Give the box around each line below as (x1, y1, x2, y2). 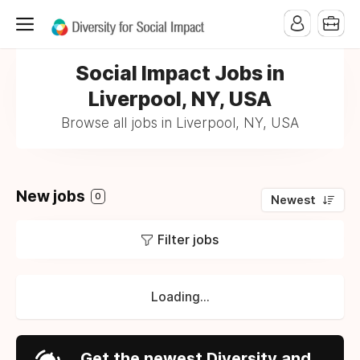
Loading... (150, 289, 210, 305)
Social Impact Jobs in (76, 61, 284, 85)
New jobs (16, 187, 88, 206)
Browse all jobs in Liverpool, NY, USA (61, 115, 299, 131)
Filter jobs (157, 231, 219, 247)
